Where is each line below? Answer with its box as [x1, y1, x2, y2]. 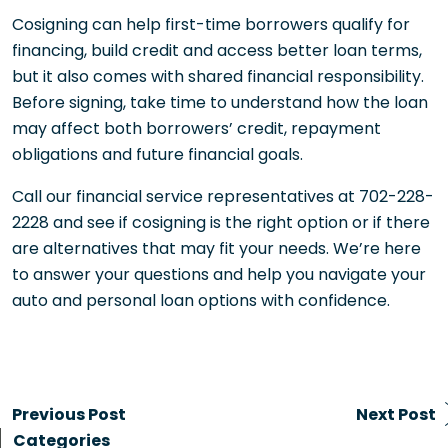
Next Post [356, 402, 436, 426]
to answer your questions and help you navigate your [12, 262, 426, 286]
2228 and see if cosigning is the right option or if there [12, 210, 430, 234]
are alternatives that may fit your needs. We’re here [12, 236, 421, 260]
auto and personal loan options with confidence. [12, 288, 390, 312]
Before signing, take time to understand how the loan [12, 90, 428, 114]
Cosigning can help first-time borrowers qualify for [12, 12, 410, 36]
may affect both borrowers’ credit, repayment [12, 116, 381, 140]
